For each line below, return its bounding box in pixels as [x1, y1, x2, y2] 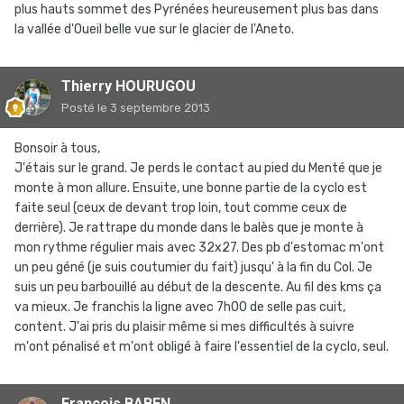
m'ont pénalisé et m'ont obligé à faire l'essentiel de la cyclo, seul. [14, 339, 389, 355]
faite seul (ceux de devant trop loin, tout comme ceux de [14, 200, 347, 216]
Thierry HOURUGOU [61, 78, 196, 96]
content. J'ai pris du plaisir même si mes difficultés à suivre [14, 319, 354, 335]
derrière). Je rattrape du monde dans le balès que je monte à [14, 220, 363, 236]
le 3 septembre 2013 [97, 101, 210, 115]
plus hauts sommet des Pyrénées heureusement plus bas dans [14, 2, 379, 18]
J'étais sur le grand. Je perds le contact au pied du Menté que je [14, 161, 382, 177]
